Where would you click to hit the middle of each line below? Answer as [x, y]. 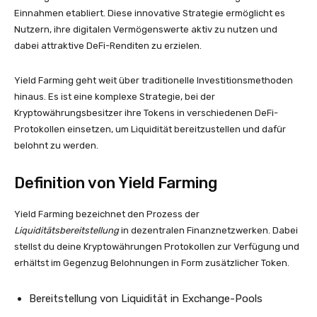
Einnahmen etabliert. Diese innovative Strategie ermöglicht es [150, 13]
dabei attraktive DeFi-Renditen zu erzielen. [108, 46]
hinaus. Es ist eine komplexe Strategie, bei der [115, 97]
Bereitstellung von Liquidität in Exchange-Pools [146, 299]
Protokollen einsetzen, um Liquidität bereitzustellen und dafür [150, 129]
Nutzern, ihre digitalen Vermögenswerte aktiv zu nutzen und [146, 29]
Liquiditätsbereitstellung [67, 230]
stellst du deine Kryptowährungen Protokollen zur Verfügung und [157, 247]
